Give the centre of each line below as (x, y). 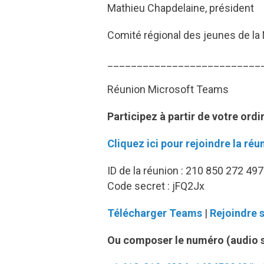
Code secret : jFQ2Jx (156, 186)
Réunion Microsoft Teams (168, 90)
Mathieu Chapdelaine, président (181, 8)
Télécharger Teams (155, 213)
